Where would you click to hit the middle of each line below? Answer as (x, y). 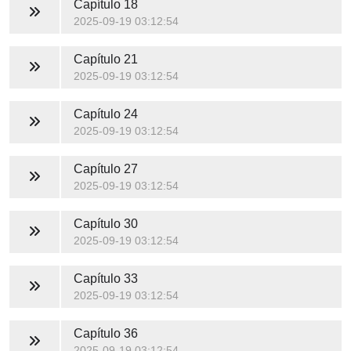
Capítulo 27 (105, 168)
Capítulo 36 (105, 333)
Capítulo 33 (105, 278)
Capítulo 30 (105, 223)
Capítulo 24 (105, 114)
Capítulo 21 (105, 59)
